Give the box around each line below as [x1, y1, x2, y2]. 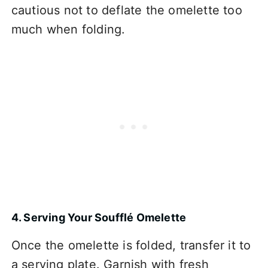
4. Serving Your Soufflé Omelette [11, 211, 187, 224]
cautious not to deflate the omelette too [11, 2, 242, 17]
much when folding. [11, 22, 126, 36]
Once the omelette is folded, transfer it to [11, 237, 251, 252]
